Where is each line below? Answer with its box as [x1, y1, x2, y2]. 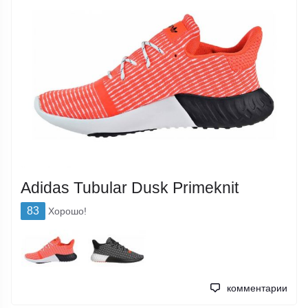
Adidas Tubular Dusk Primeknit [21, 179, 239, 197]
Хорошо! [48, 205, 87, 217]
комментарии [226, 283, 287, 294]
